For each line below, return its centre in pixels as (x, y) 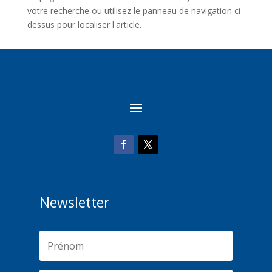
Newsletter (74, 202)
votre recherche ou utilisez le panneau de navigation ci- (135, 11)
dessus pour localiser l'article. (84, 25)
